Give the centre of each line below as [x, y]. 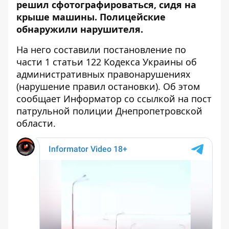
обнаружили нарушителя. [80, 29]
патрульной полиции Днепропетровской [109, 111]
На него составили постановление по [101, 50]
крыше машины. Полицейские [91, 17]
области [35, 123]
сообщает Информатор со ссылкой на [104, 99]
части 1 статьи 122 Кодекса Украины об [107, 62]
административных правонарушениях [104, 74]
